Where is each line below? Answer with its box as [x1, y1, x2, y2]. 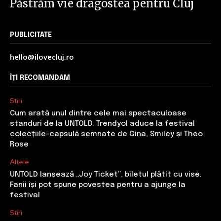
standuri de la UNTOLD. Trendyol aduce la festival [10, 119, 195, 128]
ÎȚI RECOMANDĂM [10, 74, 70, 81]
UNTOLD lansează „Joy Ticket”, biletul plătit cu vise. [10, 170, 202, 179]
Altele [10, 157, 29, 166]
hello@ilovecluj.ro [10, 51, 74, 62]
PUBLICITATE [10, 31, 52, 38]
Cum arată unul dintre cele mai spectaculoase [10, 109, 186, 117]
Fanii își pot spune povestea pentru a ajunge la [10, 181, 185, 189]
